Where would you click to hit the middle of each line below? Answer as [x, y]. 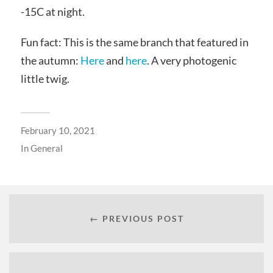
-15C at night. [52, 12]
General [46, 148]
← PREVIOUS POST [136, 219]
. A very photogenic [191, 60]
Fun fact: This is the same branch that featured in [134, 42]
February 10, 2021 [58, 130]
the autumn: [50, 60]
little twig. [45, 78]
